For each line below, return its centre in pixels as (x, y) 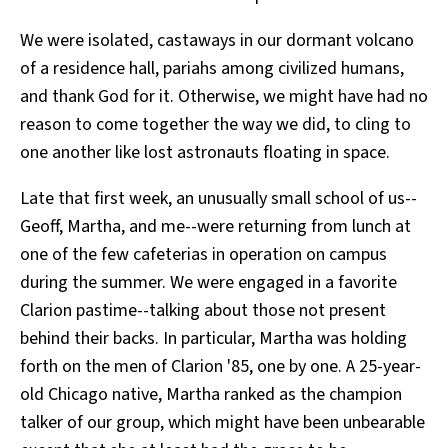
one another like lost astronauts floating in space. (205, 153)
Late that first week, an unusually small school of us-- (218, 199)
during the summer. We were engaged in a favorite (208, 283)
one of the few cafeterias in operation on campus (203, 255)
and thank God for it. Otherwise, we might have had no (224, 97)
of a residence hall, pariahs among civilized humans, (212, 69)
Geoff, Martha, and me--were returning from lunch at (215, 227)
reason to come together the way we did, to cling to (215, 125)
